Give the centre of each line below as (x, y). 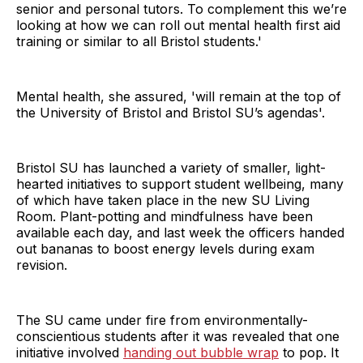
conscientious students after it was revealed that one (178, 336)
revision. (42, 265)
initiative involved (70, 352)
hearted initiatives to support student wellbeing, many (180, 184)
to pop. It (309, 352)
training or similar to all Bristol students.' (139, 41)
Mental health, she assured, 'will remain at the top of (179, 96)
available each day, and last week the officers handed (180, 232)
